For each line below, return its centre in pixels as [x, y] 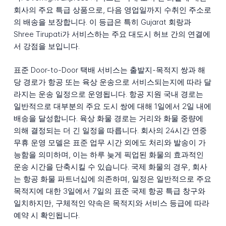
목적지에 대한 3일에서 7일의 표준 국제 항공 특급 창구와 [109, 191]
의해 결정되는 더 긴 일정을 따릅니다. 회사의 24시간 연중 [110, 130]
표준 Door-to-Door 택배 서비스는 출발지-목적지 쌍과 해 [109, 70]
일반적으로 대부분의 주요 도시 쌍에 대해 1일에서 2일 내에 [112, 106]
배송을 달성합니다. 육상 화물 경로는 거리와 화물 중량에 [108, 118]
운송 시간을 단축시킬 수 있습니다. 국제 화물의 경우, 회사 [110, 166]
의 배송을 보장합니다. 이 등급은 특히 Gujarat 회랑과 [102, 22]
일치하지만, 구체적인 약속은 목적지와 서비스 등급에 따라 [111, 203]
